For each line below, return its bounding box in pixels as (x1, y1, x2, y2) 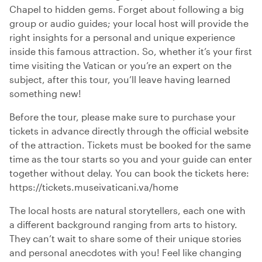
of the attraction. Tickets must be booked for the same (9, 139, 251, 150)
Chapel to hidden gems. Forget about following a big (9, 4, 244, 15)
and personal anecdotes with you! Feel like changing (9, 247, 242, 258)
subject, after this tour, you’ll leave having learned (9, 74, 230, 85)
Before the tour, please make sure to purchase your (9, 111, 236, 122)
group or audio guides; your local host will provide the (9, 18, 249, 29)
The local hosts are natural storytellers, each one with (9, 205, 246, 216)
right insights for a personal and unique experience (9, 32, 235, 43)
